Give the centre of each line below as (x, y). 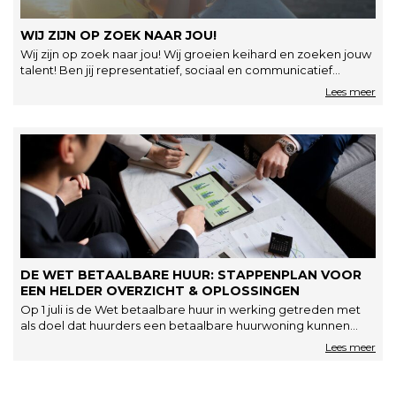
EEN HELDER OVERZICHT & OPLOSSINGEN (160, 291)
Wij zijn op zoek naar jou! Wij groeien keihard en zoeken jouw (196, 54)
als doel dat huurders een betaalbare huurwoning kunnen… (189, 325)
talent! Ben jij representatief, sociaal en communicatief (176, 70)
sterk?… (42, 86)
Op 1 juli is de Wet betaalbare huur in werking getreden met (190, 309)
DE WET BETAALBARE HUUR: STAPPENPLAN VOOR (191, 275)
